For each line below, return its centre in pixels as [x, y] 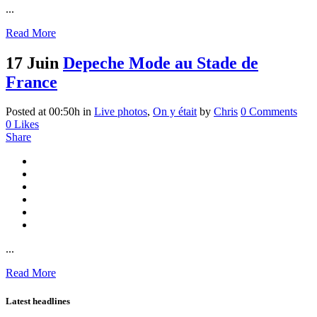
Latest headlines [38, 301]
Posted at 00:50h [43, 112]
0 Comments [269, 112]
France [31, 82]
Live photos [121, 112]
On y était [175, 112]
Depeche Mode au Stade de [161, 63]
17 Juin [32, 63]
